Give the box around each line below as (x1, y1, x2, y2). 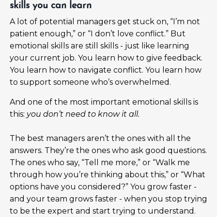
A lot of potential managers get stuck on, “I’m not (10, 16, 200, 26)
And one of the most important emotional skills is (10, 97, 198, 107)
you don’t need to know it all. (27, 109, 139, 119)
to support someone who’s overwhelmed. (10, 77, 171, 87)
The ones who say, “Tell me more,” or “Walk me (10, 157, 190, 167)
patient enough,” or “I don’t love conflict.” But (10, 29, 186, 38)
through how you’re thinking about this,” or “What (10, 170, 205, 179)
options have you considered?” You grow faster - (10, 182, 197, 191)
